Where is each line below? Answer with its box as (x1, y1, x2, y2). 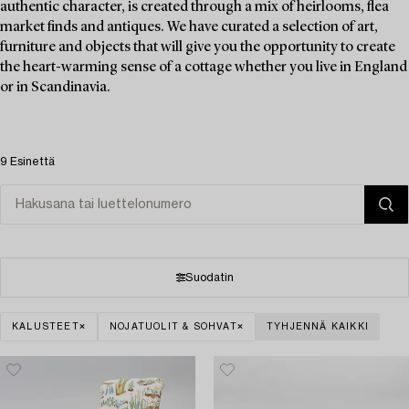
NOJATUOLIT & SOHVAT (110, 321, 237, 331)
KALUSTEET (12, 321, 79, 331)
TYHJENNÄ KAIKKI (267, 321, 370, 331)
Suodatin (184, 271, 234, 283)
